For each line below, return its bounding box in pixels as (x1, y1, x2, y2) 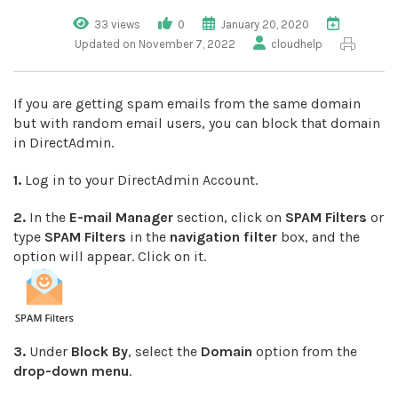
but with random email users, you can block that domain (13, 115, 380, 131)
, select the (128, 343, 201, 360)
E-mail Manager (69, 209, 173, 226)
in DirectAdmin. (13, 134, 114, 151)
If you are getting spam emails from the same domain (13, 95, 361, 112)
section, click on (173, 209, 285, 226)
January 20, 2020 (220, 18, 309, 31)
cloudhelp (271, 37, 322, 51)
